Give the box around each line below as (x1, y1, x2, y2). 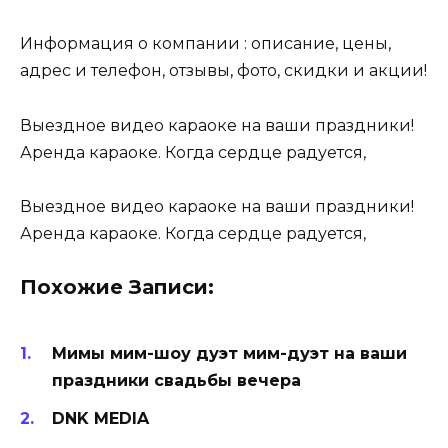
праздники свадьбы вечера (52, 371, 301, 391)
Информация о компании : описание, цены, (20, 34, 391, 54)
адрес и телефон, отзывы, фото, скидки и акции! (20, 61, 427, 81)
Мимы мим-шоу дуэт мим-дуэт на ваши (52, 344, 407, 364)
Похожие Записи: (20, 274, 214, 299)
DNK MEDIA (52, 409, 149, 429)
